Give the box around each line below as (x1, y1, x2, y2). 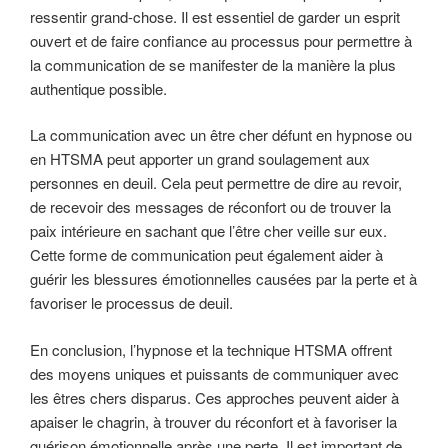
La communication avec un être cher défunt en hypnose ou (30, 124, 412, 146)
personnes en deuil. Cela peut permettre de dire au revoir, (30, 172, 402, 194)
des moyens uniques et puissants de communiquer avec (30, 362, 399, 384)
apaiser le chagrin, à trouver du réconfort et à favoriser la (30, 410, 397, 432)
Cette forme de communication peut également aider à (30, 244, 383, 266)
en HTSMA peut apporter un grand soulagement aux (30, 148, 370, 170)
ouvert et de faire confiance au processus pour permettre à (30, 29, 412, 51)
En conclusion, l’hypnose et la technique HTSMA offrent (30, 338, 392, 360)
